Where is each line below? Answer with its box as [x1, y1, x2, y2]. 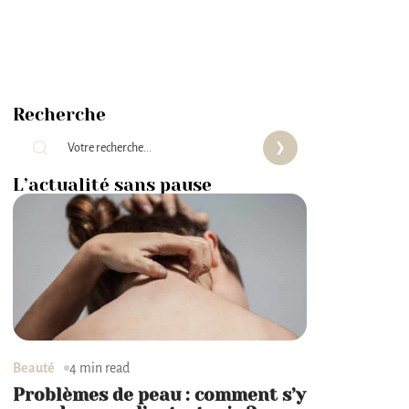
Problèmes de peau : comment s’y [13, 384, 306, 405]
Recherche [13, 104, 106, 125]
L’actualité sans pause [13, 174, 212, 195]
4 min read [68, 361, 130, 375]
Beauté [13, 361, 55, 375]
